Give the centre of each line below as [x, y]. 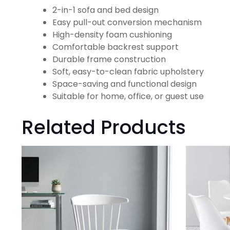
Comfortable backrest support [116, 47]
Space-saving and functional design [124, 84]
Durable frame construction [109, 59]
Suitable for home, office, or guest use [128, 96]
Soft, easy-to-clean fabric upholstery [128, 71]
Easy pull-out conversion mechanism [127, 22]
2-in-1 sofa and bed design [106, 10]
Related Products [104, 127]
